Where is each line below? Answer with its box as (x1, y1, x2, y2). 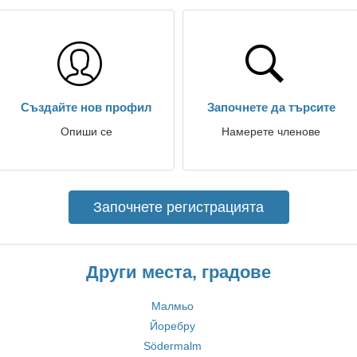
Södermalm (143, 339, 202, 352)
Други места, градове (86, 262, 271, 282)
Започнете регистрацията (93, 199, 264, 215)
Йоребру (150, 320, 195, 332)
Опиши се (60, 125, 112, 138)
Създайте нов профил (20, 100, 152, 114)
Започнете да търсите (206, 100, 335, 114)
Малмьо (151, 300, 194, 312)
